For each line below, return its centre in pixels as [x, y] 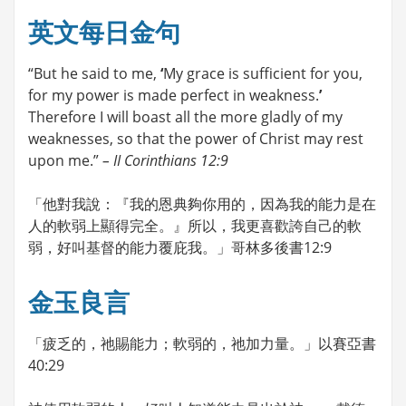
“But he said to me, [94, 73]
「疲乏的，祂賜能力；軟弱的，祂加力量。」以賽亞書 [202, 343]
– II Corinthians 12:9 [165, 160]
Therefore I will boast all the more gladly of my [185, 116]
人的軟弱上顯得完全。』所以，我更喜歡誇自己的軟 [195, 225]
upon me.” [65, 160]
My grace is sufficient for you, [263, 73]
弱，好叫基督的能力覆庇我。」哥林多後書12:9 [180, 247]
